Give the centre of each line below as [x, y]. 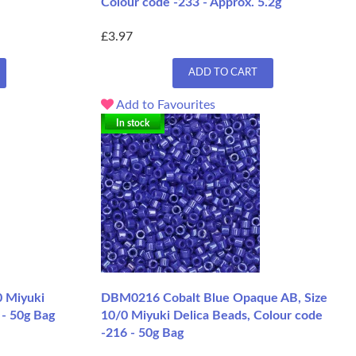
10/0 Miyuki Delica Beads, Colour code [212, 316]
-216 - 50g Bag [142, 333]
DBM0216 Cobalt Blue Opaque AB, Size [214, 298]
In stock [133, 124]
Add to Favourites [164, 105]
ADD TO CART [222, 73]
